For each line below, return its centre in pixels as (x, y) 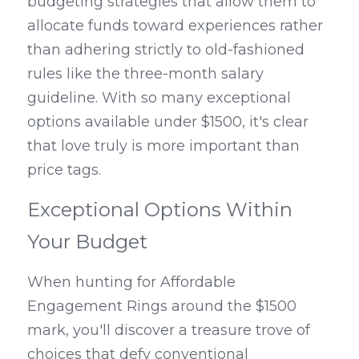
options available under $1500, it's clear (168, 122)
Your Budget (87, 242)
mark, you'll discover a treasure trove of (169, 330)
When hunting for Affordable (131, 282)
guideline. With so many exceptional (159, 98)
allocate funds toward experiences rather (175, 26)
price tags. (64, 170)
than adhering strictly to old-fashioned (166, 50)
